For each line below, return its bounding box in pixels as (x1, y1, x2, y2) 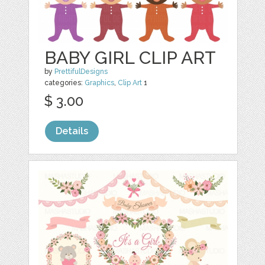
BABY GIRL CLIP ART (44, 47, 216, 69)
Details (56, 125, 89, 137)
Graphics (85, 79, 115, 88)
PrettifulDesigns (54, 67, 108, 76)
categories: (44, 79, 85, 88)
